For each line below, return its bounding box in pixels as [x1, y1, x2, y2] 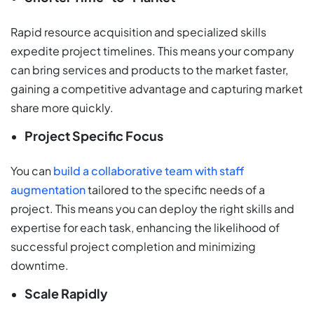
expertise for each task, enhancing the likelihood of [11, 220, 280, 235]
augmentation [11, 182, 86, 198]
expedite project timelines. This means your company [11, 43, 294, 59]
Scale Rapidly [25, 285, 108, 302]
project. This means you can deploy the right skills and [11, 201, 294, 217]
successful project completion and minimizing [11, 239, 256, 254]
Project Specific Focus [25, 128, 163, 144]
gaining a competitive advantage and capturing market [11, 81, 303, 97]
